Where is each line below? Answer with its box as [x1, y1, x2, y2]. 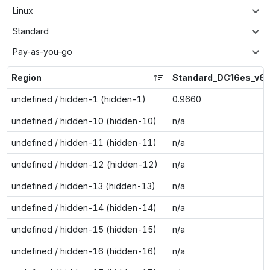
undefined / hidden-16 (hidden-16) [11, 245, 157, 256]
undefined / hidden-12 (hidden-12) [11, 159, 158, 169]
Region [11, 72, 42, 83]
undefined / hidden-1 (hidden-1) [11, 93, 146, 104]
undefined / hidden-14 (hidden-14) [11, 202, 157, 213]
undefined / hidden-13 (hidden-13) [11, 180, 155, 191]
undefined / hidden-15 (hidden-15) [11, 224, 157, 234]
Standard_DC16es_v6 [172, 72, 265, 83]
